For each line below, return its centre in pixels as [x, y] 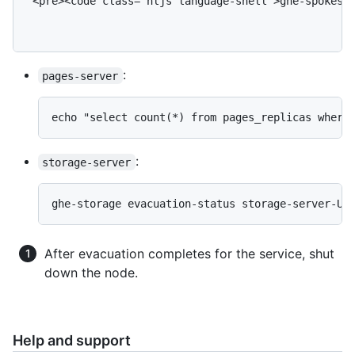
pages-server [80, 76]
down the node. [91, 273]
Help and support [72, 341]
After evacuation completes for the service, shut [189, 254]
